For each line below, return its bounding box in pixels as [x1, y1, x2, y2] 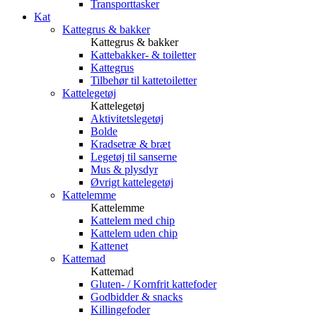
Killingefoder [91, 304, 150, 316]
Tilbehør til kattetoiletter [91, 74, 197, 86]
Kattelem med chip [91, 214, 175, 226]
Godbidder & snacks [91, 291, 183, 303]
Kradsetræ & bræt [91, 138, 171, 150]
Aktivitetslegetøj [91, 113, 163, 125]
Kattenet [91, 240, 128, 252]
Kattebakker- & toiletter [91, 49, 196, 61]
